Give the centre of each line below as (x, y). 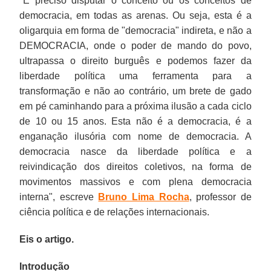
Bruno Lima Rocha (144, 197)
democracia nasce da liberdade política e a (135, 151)
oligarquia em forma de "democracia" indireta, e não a (135, 30)
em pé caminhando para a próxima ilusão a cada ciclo (135, 106)
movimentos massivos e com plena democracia (135, 181)
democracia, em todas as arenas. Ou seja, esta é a (135, 15)
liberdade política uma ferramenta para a (135, 76)
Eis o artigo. (47, 239)
